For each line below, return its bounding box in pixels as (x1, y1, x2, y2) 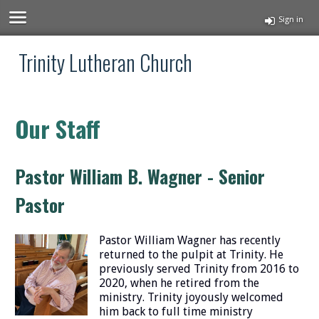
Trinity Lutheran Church (19, 46, 193, 78)
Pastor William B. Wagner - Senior (15, 162, 266, 189)
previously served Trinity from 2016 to (98, 261, 299, 276)
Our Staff (15, 112, 101, 145)
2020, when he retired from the (98, 276, 259, 290)
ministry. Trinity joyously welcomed (98, 290, 283, 304)
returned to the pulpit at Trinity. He (98, 247, 283, 261)
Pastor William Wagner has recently (98, 233, 281, 247)
